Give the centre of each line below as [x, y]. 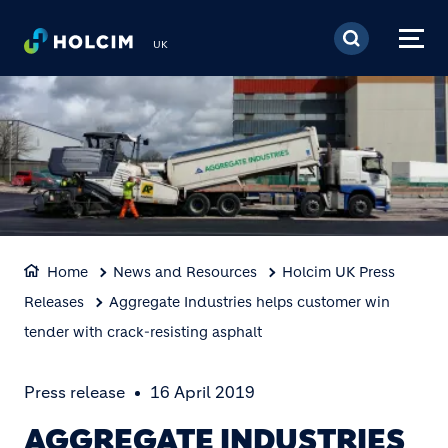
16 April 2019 [202, 392]
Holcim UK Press [338, 272]
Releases [54, 302]
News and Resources [185, 272]
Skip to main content [324, 18]
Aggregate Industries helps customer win [249, 302]
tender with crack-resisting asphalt [143, 332]
